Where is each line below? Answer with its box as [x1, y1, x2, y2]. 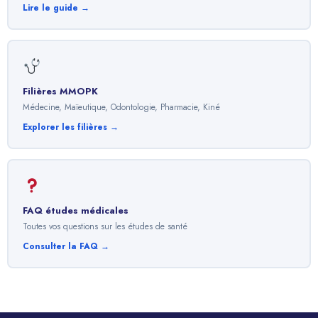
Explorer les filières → [23, 120, 119, 133]
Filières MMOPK [23, 84, 98, 98]
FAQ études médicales [23, 203, 128, 217]
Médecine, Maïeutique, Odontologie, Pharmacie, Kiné [23, 100, 220, 114]
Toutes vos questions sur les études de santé [23, 219, 187, 233]
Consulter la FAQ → [23, 239, 109, 253]
